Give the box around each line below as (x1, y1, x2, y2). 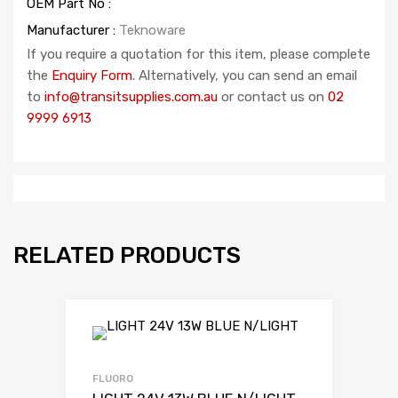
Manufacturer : (27, 21, 119, 38)
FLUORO (92, 372, 133, 386)
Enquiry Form (52, 67, 132, 84)
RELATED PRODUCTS (13, 242, 241, 269)
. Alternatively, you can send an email (132, 67, 357, 84)
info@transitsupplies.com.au (44, 88, 218, 105)
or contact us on (218, 88, 328, 105)
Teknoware (119, 21, 186, 38)
